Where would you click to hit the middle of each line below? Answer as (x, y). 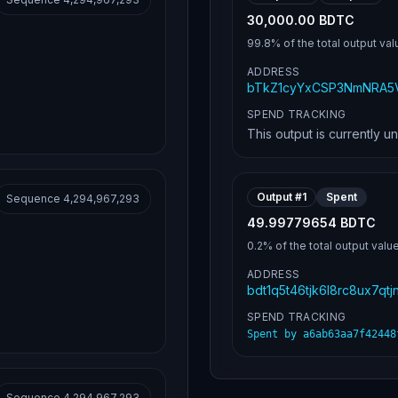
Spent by (275, 334)
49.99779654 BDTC (311, 223)
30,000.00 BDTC (301, 20)
